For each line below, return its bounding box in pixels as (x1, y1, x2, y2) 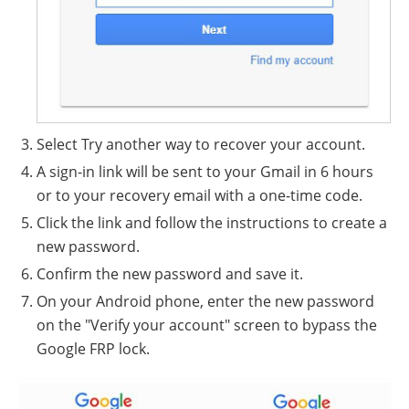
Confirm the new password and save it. (37, 263, 303, 284)
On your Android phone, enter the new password (37, 290, 374, 311)
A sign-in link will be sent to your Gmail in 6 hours (37, 161, 373, 182)
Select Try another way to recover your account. (37, 133, 365, 154)
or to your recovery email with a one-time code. (37, 184, 362, 205)
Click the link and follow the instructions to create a (37, 212, 387, 233)
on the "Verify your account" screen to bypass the (37, 314, 377, 335)
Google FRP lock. (37, 338, 150, 359)
